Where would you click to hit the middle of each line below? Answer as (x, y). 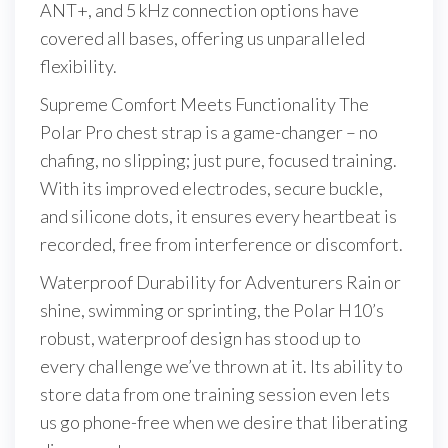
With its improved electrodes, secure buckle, (211, 188)
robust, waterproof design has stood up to (200, 338)
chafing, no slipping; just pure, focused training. (218, 160)
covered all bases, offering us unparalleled (202, 38)
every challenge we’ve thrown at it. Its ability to (221, 366)
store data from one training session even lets (215, 394)
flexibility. (78, 66)
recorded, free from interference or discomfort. (221, 244)
